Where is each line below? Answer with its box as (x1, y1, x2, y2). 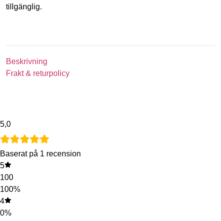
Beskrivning (6, 57, 47, 66)
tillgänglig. (6, 2, 42, 11)
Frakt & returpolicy (6, 69, 70, 78)
